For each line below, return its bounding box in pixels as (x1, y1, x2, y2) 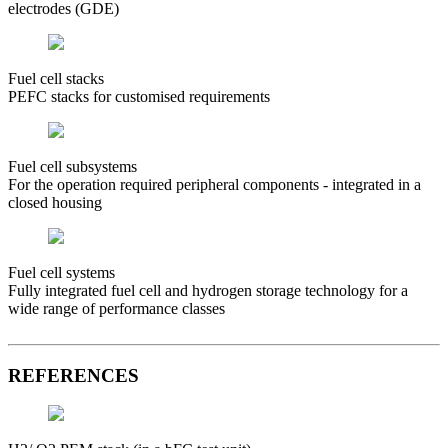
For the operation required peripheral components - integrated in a (8, 176, 421, 193)
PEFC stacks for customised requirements (8, 88, 270, 105)
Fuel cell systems (8, 264, 115, 281)
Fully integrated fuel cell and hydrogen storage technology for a (8, 282, 408, 299)
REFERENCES (8, 364, 139, 386)
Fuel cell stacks (8, 70, 104, 87)
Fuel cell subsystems (8, 158, 137, 175)
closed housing (8, 194, 102, 211)
